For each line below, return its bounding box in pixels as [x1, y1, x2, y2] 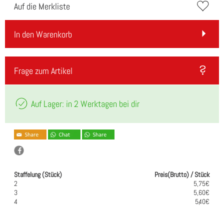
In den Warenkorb [14, 28, 72, 40]
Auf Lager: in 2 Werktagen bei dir [29, 97, 139, 109]
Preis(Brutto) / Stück [154, 170, 209, 179]
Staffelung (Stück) [14, 170, 62, 179]
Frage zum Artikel [14, 65, 72, 77]
